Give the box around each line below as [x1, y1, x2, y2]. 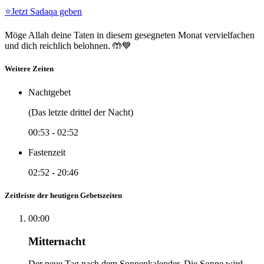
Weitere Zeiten [5, 64, 54, 74]
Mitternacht [28, 235, 85, 247]
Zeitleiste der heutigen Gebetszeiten [5, 190, 122, 200]
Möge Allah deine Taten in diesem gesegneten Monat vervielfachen [5, 30, 255, 41]
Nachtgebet [28, 87, 71, 97]
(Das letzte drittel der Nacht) [28, 107, 133, 117]
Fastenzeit [28, 147, 65, 157]
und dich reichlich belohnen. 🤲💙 [5, 41, 131, 51]
